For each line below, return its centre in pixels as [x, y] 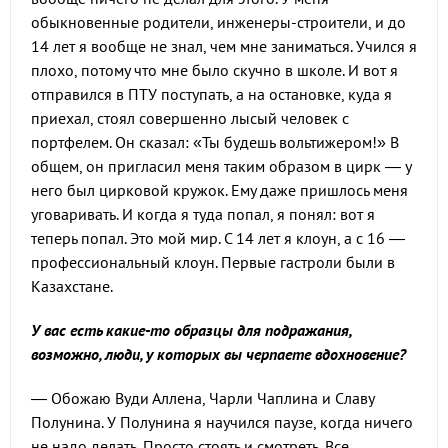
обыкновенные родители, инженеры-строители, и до [218, 22]
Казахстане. [72, 286]
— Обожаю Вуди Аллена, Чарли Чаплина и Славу [202, 398]
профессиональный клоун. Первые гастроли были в [213, 262]
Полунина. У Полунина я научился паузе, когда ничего [222, 422]
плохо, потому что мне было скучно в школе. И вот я [214, 70]
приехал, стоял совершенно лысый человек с [190, 118]
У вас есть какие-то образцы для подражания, [191, 330]
